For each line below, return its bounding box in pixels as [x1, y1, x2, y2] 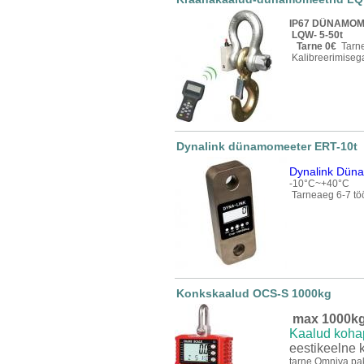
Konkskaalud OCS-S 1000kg [176, 287, 331, 300]
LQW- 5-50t [289, 29, 343, 41]
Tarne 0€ [289, 41, 341, 52]
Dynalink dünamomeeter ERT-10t [176, 140, 357, 153]
